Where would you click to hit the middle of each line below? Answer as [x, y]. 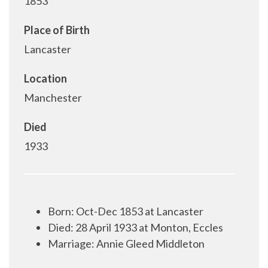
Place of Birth [57, 30]
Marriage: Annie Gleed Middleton [126, 243]
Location [45, 78]
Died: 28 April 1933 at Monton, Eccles [135, 227]
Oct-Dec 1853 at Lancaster [140, 211]
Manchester [53, 98]
